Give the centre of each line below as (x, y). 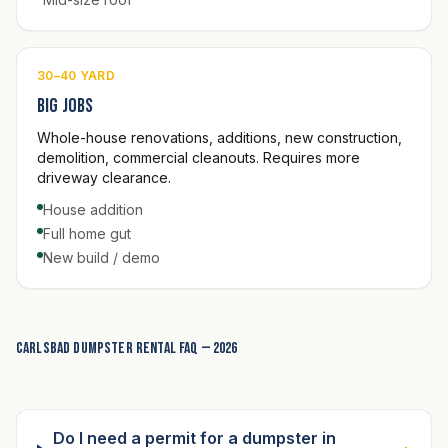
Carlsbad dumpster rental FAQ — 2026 (127, 348)
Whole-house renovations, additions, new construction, (219, 137)
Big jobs (65, 105)
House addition (93, 209)
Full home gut (87, 233)
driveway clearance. (104, 177)
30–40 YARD (76, 75)
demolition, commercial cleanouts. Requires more (198, 157)
